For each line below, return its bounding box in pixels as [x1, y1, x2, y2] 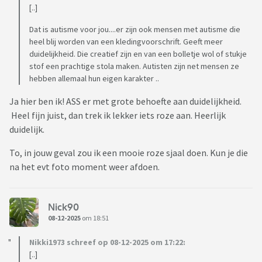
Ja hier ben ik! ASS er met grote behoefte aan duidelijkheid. [9, 95, 242, 108]
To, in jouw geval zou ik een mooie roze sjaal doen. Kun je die [9, 147, 248, 159]
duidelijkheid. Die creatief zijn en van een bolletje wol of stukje [29, 49, 247, 60]
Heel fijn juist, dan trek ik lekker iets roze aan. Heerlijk [9, 109, 226, 122]
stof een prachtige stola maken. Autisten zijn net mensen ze [29, 61, 239, 72]
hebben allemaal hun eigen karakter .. [29, 73, 159, 84]
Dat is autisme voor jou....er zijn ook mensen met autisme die [29, 24, 240, 35]
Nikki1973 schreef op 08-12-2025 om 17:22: [29, 237, 185, 248]
